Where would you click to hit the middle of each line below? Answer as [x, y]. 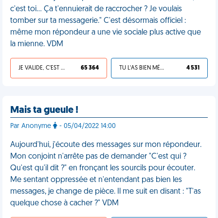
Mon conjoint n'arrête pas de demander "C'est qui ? [98, 157]
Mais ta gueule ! [44, 110]
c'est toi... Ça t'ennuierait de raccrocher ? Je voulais [96, 9]
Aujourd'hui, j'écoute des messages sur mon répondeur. [106, 145]
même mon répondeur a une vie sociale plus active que [106, 33]
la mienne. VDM [37, 44]
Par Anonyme [32, 126]
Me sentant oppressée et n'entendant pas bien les [96, 180]
